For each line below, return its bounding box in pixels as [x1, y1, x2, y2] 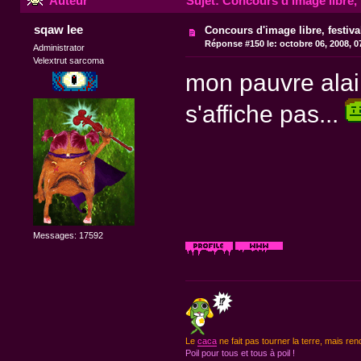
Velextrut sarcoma [33, 56, 105, 66]
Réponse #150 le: [205, 39, 278, 49]
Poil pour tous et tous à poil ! [185, 347, 295, 358]
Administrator [33, 43, 85, 53]
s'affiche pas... [185, 100, 345, 127]
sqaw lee [33, 23, 83, 37]
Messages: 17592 [33, 230, 104, 241]
